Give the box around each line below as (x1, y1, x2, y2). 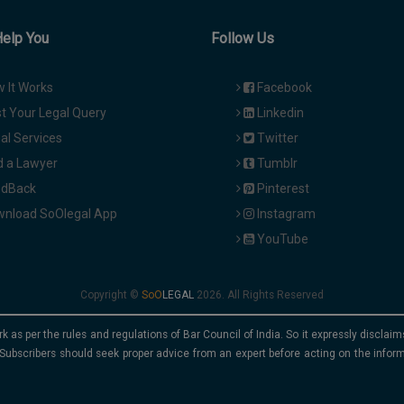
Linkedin (254, 106, 304, 121)
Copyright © (80, 289, 142, 302)
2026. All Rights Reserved (194, 289, 324, 302)
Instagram (254, 207, 316, 222)
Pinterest (254, 181, 309, 197)
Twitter (254, 131, 298, 146)
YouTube (254, 232, 308, 247)
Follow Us (211, 30, 274, 48)
